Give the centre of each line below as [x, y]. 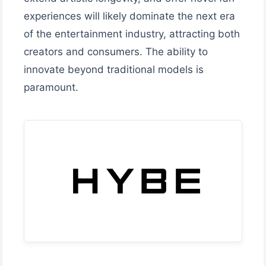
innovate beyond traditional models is [114, 70]
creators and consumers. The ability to [116, 52]
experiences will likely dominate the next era [129, 16]
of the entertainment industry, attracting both [132, 34]
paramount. [51, 88]
